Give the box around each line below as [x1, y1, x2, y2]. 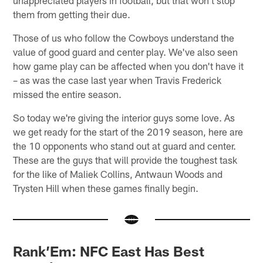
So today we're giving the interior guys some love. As [13, 111, 235, 123]
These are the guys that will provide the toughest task [13, 153, 238, 166]
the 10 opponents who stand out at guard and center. [13, 139, 237, 151]
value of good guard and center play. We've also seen [13, 45, 238, 58]
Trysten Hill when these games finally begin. [13, 181, 199, 194]
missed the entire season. [13, 87, 122, 100]
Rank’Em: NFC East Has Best [13, 242, 205, 260]
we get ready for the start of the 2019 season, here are [13, 125, 244, 137]
